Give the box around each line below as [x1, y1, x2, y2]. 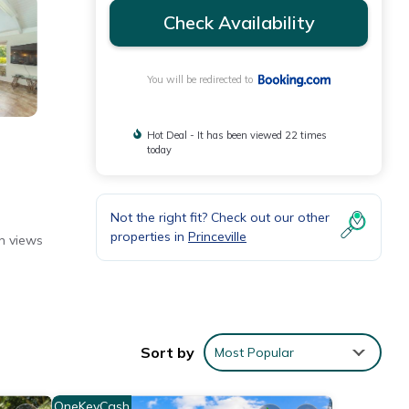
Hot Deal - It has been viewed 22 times [146, 129, 327, 142]
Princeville [188, 228, 246, 246]
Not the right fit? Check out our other [110, 209, 330, 226]
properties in [110, 228, 188, 246]
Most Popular [215, 344, 294, 362]
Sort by [141, 343, 194, 362]
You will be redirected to [146, 73, 258, 87]
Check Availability [163, 11, 315, 34]
